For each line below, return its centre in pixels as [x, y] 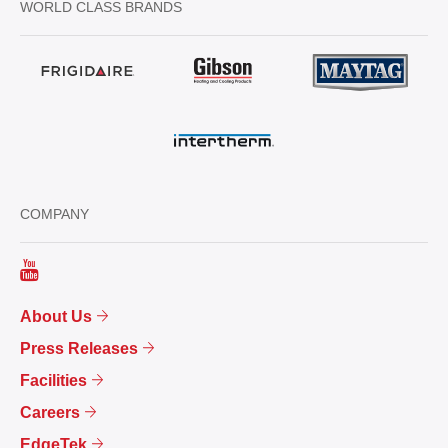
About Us [56, 316]
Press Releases [79, 348]
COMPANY [54, 214]
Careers [50, 412]
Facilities [53, 380]
